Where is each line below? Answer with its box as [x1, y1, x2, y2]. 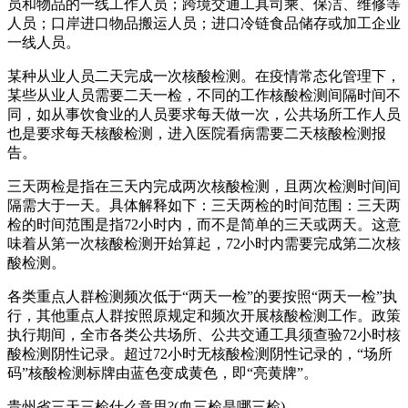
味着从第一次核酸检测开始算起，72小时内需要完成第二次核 [7, 235, 401, 251]
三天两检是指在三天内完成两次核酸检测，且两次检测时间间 [7, 178, 401, 194]
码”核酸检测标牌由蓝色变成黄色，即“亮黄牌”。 [7, 364, 318, 381]
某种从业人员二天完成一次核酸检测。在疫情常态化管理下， [7, 67, 401, 84]
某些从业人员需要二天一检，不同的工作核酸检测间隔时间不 [7, 87, 401, 103]
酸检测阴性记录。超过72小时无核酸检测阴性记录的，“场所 [7, 345, 393, 362]
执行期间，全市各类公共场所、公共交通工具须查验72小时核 [7, 326, 401, 342]
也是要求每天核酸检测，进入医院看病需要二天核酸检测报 [7, 125, 386, 141]
